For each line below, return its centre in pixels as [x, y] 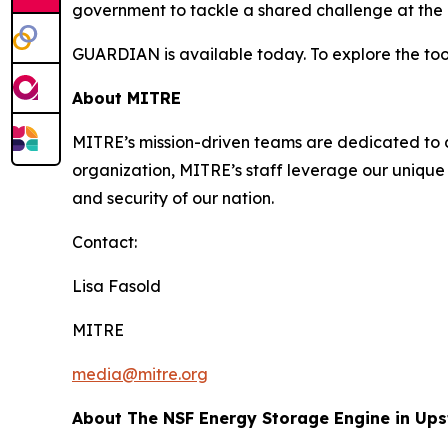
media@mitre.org [140, 374]
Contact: [104, 242]
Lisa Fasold [116, 286]
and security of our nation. [173, 198]
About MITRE [126, 98]
